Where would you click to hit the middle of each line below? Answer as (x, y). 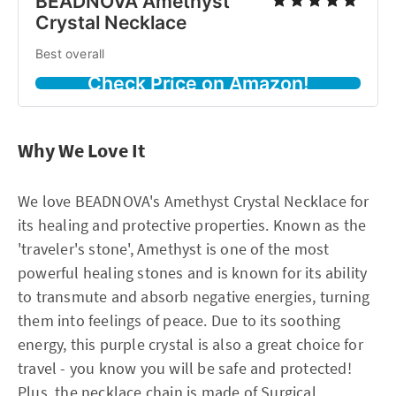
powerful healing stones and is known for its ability (193, 272)
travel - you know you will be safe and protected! (185, 368)
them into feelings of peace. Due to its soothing (179, 320)
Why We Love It (81, 150)
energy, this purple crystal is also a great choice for (190, 344)
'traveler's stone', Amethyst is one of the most (174, 248)
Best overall (70, 53)
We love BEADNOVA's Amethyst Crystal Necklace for (194, 201)
